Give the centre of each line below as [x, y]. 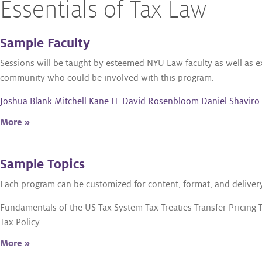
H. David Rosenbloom [155, 101]
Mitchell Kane [82, 101]
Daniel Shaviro [230, 101]
